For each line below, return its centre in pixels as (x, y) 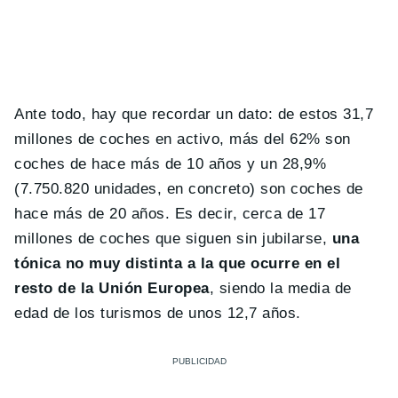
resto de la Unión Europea (112, 289)
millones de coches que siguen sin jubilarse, (173, 239)
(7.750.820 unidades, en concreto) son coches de (189, 189)
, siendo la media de (280, 289)
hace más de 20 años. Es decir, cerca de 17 (170, 214)
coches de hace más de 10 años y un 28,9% (171, 164)
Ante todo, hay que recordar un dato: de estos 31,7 (194, 115)
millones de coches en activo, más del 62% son (183, 139)
